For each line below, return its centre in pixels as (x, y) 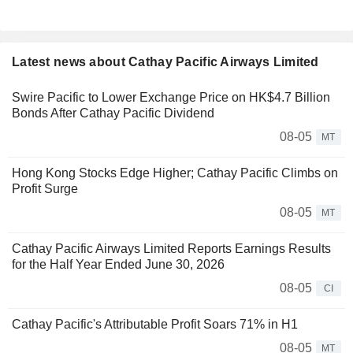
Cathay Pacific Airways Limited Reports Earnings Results (171, 249)
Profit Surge (45, 189)
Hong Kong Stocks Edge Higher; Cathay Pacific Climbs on (175, 173)
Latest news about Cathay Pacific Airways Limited (165, 62)
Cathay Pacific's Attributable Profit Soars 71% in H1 (155, 325)
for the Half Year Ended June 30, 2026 (118, 265)
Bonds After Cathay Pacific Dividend (113, 113)
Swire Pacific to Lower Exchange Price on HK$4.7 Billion (171, 98)
